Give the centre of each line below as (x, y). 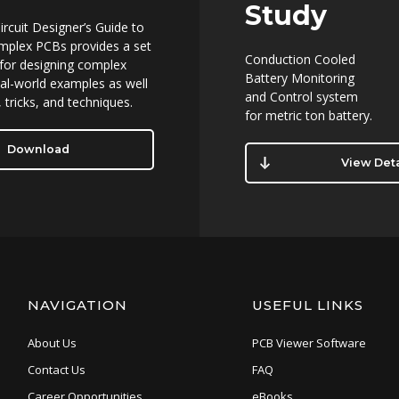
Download (38, 150)
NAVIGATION (77, 305)
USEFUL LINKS (307, 305)
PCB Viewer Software (309, 343)
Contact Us (56, 370)
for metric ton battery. (309, 116)
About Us (52, 343)
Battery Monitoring (300, 78)
